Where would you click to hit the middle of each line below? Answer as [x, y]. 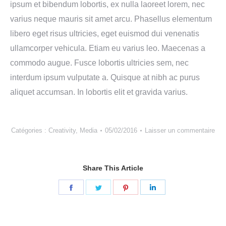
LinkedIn [172, 217]
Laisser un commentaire [180, 130]
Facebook [93, 217]
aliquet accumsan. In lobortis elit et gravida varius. [99, 92]
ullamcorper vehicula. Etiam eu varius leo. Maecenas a [108, 48]
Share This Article [113, 168]
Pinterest [145, 217]
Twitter [114, 217]
